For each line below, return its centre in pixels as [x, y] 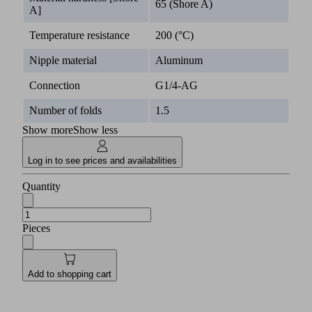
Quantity [41, 187]
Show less [95, 130]
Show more [48, 130]
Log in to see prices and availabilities [102, 161]
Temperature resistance [79, 36]
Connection [55, 86]
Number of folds [65, 111]
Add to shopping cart [70, 274]
